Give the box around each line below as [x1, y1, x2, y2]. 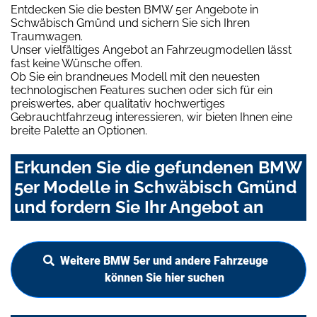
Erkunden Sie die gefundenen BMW [14, 157, 301, 178]
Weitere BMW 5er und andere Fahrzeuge [60, 254, 268, 268]
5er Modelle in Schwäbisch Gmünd [14, 177, 296, 198]
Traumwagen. [11, 30, 83, 44]
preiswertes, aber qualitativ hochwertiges [11, 97, 225, 111]
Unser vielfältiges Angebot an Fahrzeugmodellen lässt [11, 43, 292, 57]
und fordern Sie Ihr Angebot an [14, 197, 264, 218]
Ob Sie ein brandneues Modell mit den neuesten [11, 70, 260, 84]
